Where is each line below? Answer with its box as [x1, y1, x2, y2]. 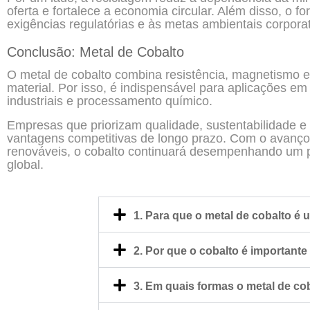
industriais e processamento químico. [7, 93, 212, 108]
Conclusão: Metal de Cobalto [7, 44, 184, 60]
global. [7, 157, 44, 172]
